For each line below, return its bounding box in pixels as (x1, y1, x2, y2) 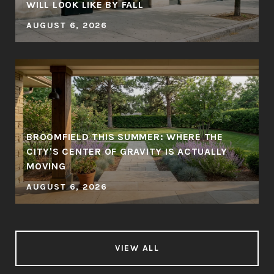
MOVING (26, 160, 66, 172)
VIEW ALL (115, 243, 159, 253)
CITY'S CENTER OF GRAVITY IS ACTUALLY (26, 146, 228, 157)
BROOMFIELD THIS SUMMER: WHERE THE (26, 131, 223, 143)
